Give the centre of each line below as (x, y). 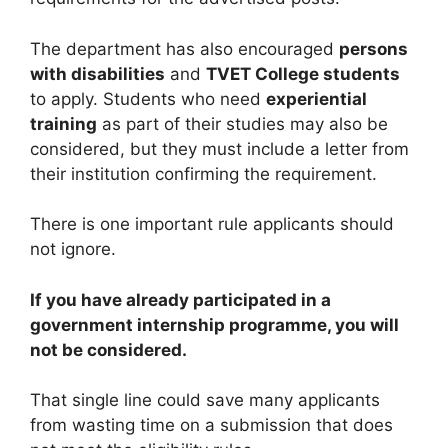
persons (373, 48)
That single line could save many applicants (205, 400)
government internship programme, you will (214, 324)
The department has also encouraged (184, 48)
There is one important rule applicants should (212, 224)
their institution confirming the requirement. (203, 173)
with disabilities (97, 73)
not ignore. (73, 249)
